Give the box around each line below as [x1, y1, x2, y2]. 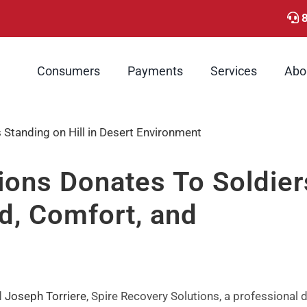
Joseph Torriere [4, 288, 86, 303]
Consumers [36, 63, 100, 78]
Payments [127, 63, 183, 78]
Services [210, 63, 257, 78]
